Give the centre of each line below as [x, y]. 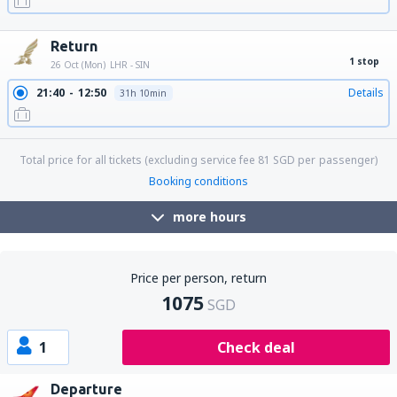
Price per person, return [198, 278]
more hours [209, 217]
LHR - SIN [130, 65]
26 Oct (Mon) [78, 65]
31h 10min [143, 93]
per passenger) [336, 160]
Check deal [256, 347]
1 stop [364, 61]
